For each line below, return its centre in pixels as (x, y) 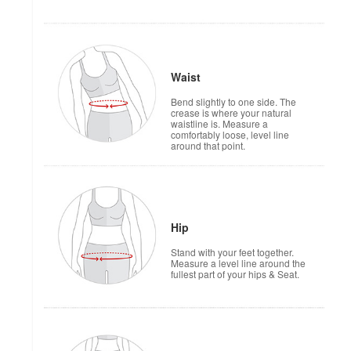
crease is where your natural (231, 113)
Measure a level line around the (238, 263)
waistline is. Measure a (219, 124)
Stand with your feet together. (232, 252)
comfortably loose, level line (230, 135)
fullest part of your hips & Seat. (235, 274)
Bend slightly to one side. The (233, 102)
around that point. (208, 146)
